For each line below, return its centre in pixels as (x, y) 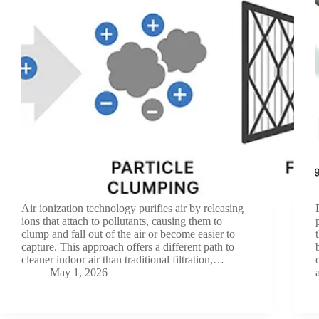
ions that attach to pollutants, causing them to (122, 221)
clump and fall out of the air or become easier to (128, 234)
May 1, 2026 (79, 272)
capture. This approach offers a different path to (128, 246)
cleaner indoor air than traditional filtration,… (123, 259)
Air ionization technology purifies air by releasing (132, 208)
